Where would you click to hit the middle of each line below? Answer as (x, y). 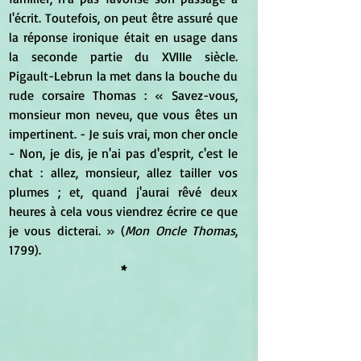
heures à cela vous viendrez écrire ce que (123, 211)
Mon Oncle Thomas (180, 230)
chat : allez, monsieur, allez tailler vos (123, 172)
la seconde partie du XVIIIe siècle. (123, 56)
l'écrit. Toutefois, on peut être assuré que (123, 17)
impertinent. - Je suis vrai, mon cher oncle (123, 133)
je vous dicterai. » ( (67, 230)
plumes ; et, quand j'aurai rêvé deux (123, 191)
